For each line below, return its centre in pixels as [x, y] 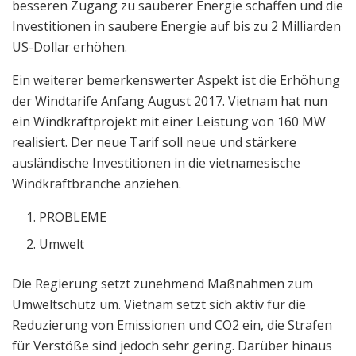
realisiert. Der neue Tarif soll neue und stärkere [154, 142]
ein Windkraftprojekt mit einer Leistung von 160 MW [169, 121]
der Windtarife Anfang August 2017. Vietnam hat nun [170, 101]
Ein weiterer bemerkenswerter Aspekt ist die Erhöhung [176, 80]
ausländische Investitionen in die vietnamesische [156, 163]
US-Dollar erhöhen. [70, 46]
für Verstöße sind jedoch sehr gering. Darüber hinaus [172, 345]
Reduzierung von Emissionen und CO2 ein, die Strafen [172, 325]
